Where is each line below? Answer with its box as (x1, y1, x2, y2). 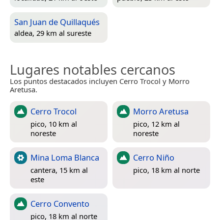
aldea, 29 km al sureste (14, 28, 91, 38)
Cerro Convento (30, 197, 89, 209)
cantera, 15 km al (30, 165, 88, 175)
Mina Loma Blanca (30, 151, 99, 163)
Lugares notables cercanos (10, 60, 175, 79)
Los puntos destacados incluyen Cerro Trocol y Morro (10, 76, 190, 86)
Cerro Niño (133, 151, 174, 163)
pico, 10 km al (30, 119, 77, 129)
